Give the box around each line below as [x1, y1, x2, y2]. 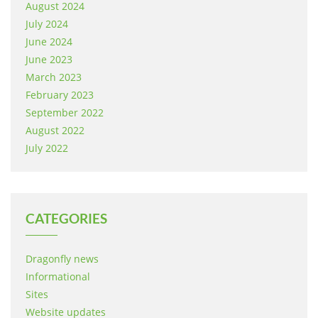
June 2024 [26, 35, 72, 48]
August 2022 [26, 124, 84, 137]
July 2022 [26, 141, 68, 155]
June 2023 [26, 53, 72, 66]
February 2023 [26, 88, 94, 102]
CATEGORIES [26, 210, 107, 226]
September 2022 [26, 106, 104, 119]
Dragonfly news [26, 252, 99, 265]
